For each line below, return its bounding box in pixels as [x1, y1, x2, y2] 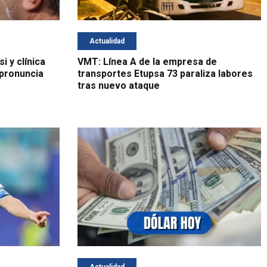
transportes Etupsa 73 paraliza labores [77, 68, 253, 80]
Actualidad [89, 37, 125, 46]
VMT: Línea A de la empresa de [77, 56, 217, 68]
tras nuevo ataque [77, 80, 160, 92]
